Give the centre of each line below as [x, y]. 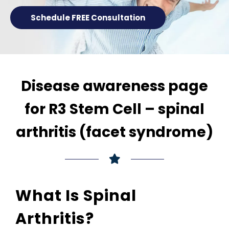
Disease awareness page [114, 86]
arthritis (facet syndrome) [114, 132]
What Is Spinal [76, 196]
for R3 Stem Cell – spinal [114, 109]
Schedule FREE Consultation [88, 18]
